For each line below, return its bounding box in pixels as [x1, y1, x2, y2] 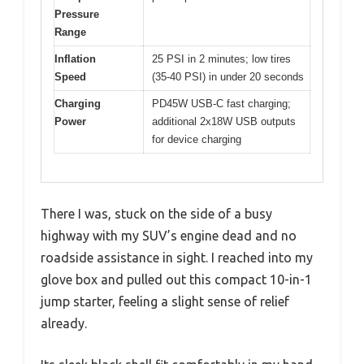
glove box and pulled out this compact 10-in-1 [41, 271, 312, 287]
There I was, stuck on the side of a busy [41, 206, 272, 221]
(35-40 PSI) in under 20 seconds [152, 71, 304, 84]
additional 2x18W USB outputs [152, 115, 296, 128]
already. [41, 315, 87, 331]
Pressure [54, 8, 99, 21]
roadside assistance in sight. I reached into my [41, 249, 313, 265]
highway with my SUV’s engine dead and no [41, 227, 297, 243]
